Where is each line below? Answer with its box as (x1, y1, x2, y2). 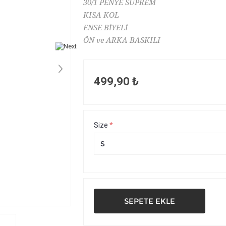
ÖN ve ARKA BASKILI (83, 36, 160, 45)
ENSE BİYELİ (83, 23, 128, 32)
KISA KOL (83, 11, 119, 20)
